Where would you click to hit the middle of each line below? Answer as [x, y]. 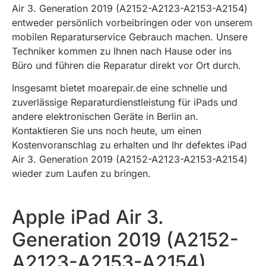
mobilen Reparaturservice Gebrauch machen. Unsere [130, 37]
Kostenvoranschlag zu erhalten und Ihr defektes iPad [129, 145]
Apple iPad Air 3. [88, 217]
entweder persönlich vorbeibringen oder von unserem [132, 22]
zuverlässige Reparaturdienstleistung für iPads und [125, 102]
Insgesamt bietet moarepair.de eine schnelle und [120, 88]
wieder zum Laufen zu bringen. [81, 174]
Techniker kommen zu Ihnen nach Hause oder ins [122, 51]
